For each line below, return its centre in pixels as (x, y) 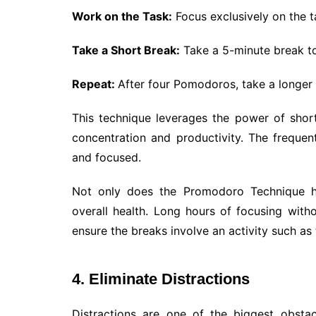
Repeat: (95, 84)
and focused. (107, 157)
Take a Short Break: (126, 50)
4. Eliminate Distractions (161, 279)
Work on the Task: (122, 16)
